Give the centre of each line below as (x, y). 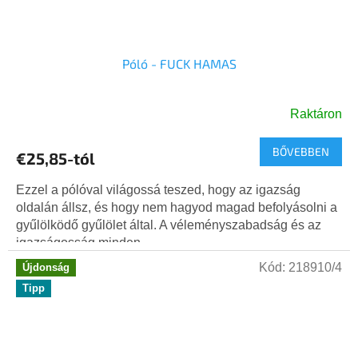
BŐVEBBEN (301, 152)
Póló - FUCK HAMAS (179, 64)
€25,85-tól (56, 159)
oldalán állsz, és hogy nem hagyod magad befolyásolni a (177, 208)
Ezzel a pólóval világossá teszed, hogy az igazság (158, 190)
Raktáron (316, 114)
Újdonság (46, 268)
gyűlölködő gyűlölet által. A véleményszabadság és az (169, 225)
